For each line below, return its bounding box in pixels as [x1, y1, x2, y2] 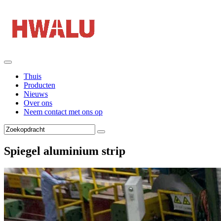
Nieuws [24, 90, 48, 98]
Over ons [24, 99, 52, 107]
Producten [24, 81, 55, 89]
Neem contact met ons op [24, 108, 103, 116]
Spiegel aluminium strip [4, 144, 125, 157]
